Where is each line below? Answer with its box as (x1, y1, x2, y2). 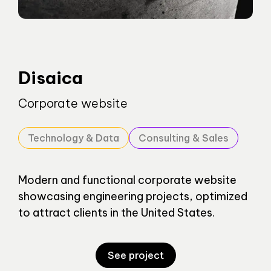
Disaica (18, 67, 83, 89)
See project (107, 249, 164, 262)
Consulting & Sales (139, 132, 229, 145)
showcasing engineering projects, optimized (18, 189, 247, 204)
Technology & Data (28, 132, 119, 145)
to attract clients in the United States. (18, 206, 215, 220)
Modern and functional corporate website (18, 173, 237, 188)
